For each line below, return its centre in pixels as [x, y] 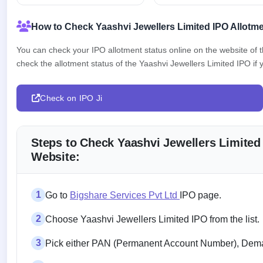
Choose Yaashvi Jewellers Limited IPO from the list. [152, 219]
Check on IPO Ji [71, 98]
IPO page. [200, 195]
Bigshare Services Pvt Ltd [125, 195]
